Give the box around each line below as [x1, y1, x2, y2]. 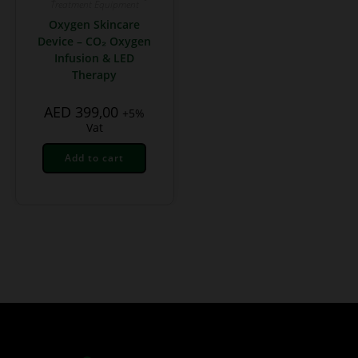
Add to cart [65, 150, 125, 165]
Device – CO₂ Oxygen [38, 33, 152, 49]
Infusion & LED [54, 50, 135, 66]
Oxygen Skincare [49, 16, 141, 32]
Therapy [72, 66, 117, 82]
